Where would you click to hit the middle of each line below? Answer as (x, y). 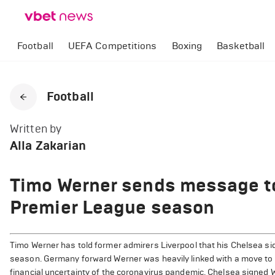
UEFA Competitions (112, 46)
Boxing (187, 46)
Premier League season (112, 207)
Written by (36, 129)
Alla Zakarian (48, 146)
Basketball (241, 46)
